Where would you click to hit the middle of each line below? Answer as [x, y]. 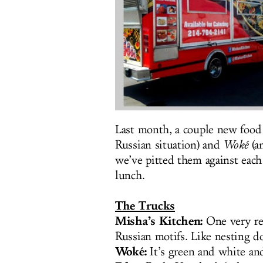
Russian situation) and [169, 145]
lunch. [130, 176]
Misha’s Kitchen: [159, 221]
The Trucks [145, 206]
